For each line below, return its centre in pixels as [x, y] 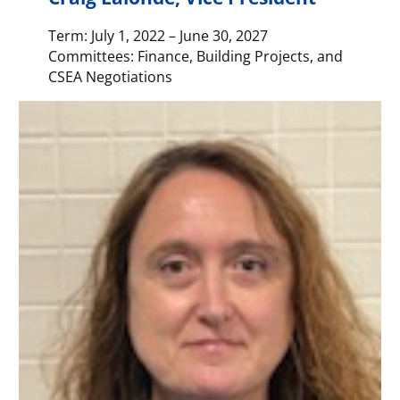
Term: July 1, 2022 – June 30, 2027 [158, 35]
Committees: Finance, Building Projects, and [195, 55]
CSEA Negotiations [110, 76]
